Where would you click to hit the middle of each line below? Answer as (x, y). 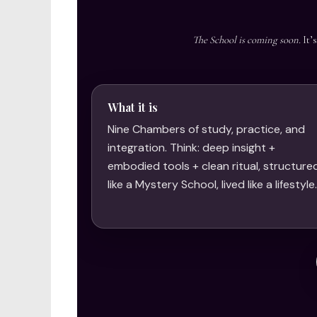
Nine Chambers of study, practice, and (207, 129)
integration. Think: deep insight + (192, 147)
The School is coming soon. (247, 39)
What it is (133, 107)
